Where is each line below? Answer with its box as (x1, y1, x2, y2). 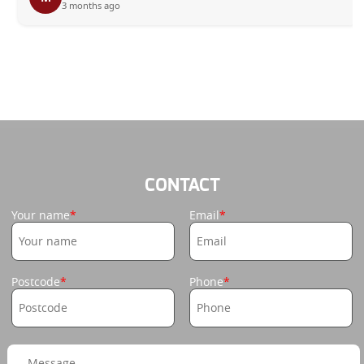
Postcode (11, 274, 60, 290)
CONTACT (144, 176, 220, 195)
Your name (11, 207, 70, 223)
